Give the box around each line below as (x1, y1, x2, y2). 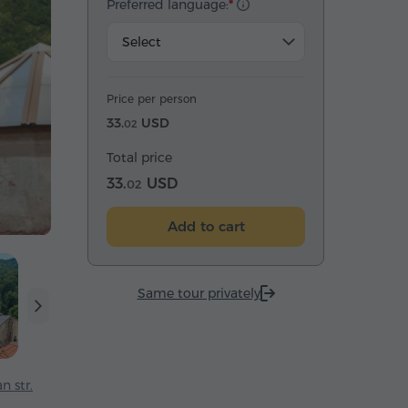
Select (122, 34, 161, 50)
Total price (107, 149, 172, 166)
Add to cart (167, 218, 245, 235)
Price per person (107, 92, 197, 106)
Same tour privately (137, 285, 260, 301)
